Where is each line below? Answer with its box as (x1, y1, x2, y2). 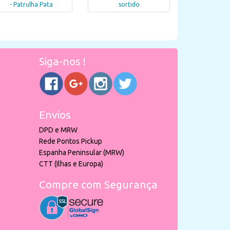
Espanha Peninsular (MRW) (39, 148, 124, 157)
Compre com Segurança (39, 178, 158, 190)
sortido (118, 1, 140, 8)
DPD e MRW (39, 126, 78, 134)
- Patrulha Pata (10, 1, 53, 8)
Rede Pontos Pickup (39, 137, 102, 145)
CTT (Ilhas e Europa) (39, 160, 103, 168)
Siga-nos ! (39, 55, 86, 67)
